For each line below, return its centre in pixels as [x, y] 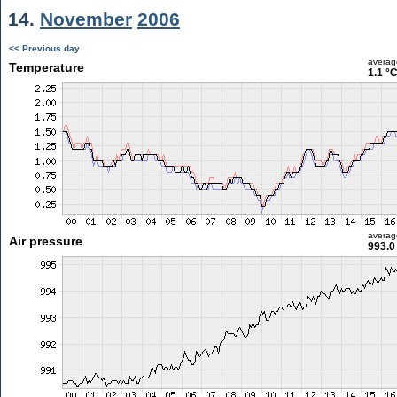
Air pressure [45, 241]
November [86, 19]
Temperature [46, 67]
